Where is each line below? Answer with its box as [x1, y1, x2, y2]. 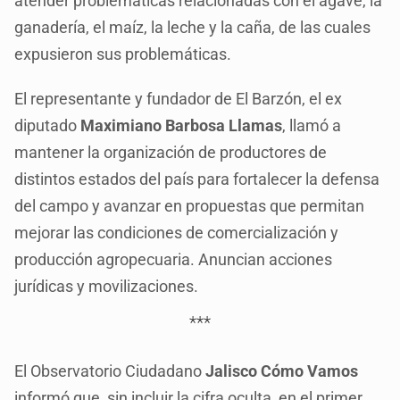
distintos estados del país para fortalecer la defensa [14, 169, 380, 188]
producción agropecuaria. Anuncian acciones [14, 249, 333, 269]
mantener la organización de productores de [14, 142, 328, 162]
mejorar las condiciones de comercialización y [14, 222, 339, 242]
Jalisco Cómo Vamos [205, 361, 359, 380]
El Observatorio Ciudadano [14, 361, 206, 380]
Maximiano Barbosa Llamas [80, 115, 283, 135]
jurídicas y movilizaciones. [14, 276, 199, 296]
